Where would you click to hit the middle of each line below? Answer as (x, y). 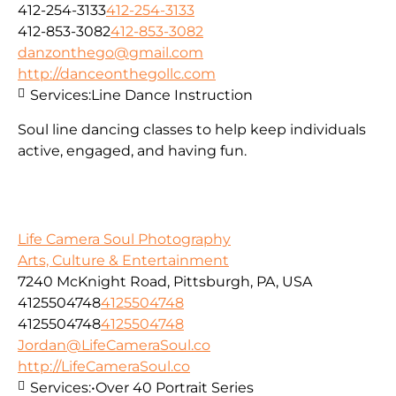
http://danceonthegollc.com (117, 74)
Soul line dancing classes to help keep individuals (192, 129)
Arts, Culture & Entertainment (123, 261)
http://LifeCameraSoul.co (104, 367)
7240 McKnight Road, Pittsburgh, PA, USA (165, 282)
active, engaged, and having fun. (132, 150)
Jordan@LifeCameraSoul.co (114, 346)
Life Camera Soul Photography (124, 240)
